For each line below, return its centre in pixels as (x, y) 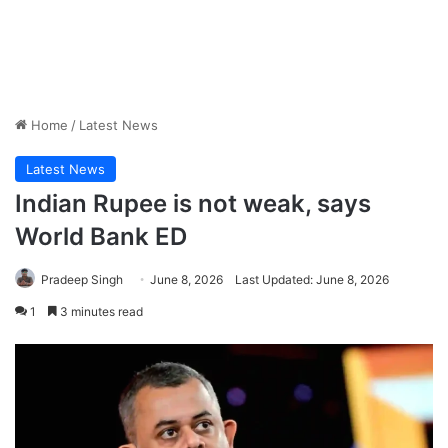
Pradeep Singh (82, 280)
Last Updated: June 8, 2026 (312, 280)
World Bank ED (101, 237)
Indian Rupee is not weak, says (193, 204)
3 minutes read (100, 312)
